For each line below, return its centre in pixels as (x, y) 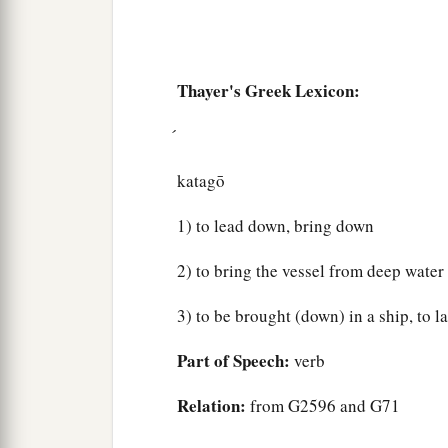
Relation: (211, 406)
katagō (201, 181)
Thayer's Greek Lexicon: (268, 91)
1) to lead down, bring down (275, 226)
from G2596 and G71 (323, 406)
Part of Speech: (233, 361)
